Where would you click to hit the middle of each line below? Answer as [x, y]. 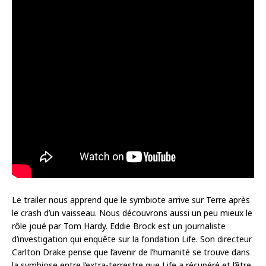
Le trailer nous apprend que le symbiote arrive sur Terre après [131, 200]
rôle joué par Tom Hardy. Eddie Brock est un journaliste [119, 226]
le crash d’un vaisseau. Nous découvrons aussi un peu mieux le [132, 213]
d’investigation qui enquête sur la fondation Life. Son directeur [132, 239]
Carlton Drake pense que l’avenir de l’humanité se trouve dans [131, 252]
